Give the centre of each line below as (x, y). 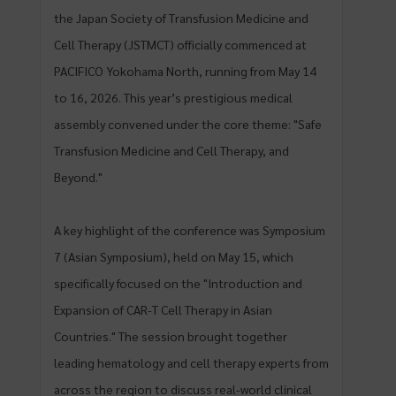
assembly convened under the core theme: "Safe (188, 124)
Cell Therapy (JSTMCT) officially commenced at (180, 44)
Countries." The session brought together (171, 336)
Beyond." (78, 177)
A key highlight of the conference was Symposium (190, 230)
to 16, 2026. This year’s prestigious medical (173, 97)
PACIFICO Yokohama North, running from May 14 (185, 71)
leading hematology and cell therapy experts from (191, 362)
